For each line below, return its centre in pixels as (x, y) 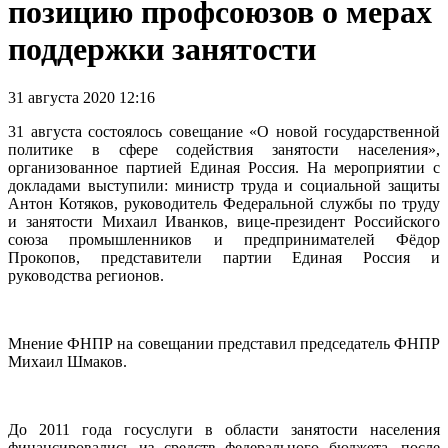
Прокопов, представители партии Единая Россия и (224, 258)
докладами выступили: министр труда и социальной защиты (224, 186)
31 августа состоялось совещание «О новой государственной (224, 132)
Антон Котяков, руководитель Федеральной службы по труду (224, 204)
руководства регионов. (86, 276)
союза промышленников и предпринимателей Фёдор (224, 240)
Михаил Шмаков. (67, 362)
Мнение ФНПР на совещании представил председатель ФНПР (224, 344)
